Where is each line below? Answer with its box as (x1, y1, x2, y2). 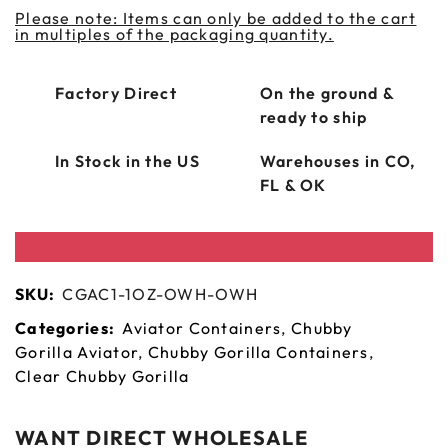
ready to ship (259, 107, 368, 128)
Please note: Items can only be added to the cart (15, 8, 417, 29)
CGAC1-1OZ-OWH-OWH (62, 284, 259, 305)
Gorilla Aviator (15, 342, 139, 363)
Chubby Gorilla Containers (147, 342, 369, 363)
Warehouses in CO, (259, 151, 416, 172)
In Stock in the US (55, 151, 201, 172)
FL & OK (259, 175, 327, 196)
